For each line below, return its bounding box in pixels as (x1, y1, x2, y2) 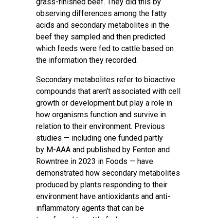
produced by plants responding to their (36, 180, 167, 189)
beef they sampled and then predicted (36, 32, 165, 41)
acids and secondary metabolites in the (36, 20, 169, 30)
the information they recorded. (36, 55, 138, 65)
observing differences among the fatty (36, 9, 167, 18)
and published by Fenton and (71, 145, 170, 154)
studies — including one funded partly (36, 133, 163, 143)
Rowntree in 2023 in (36, 157, 106, 166)
